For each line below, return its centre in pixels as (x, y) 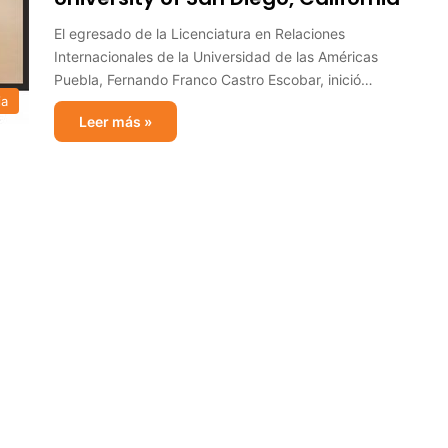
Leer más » (115, 121)
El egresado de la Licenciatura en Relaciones (199, 33)
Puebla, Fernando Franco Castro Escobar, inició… (213, 79)
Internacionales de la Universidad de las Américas (216, 56)
